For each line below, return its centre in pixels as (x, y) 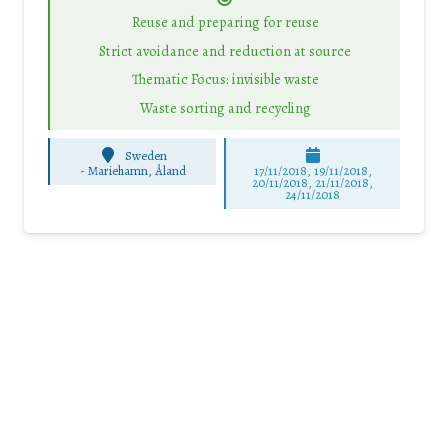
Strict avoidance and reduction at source (225, 50)
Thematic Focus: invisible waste (225, 79)
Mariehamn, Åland (136, 171)
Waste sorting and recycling (225, 107)
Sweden (146, 155)
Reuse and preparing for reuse (225, 22)
